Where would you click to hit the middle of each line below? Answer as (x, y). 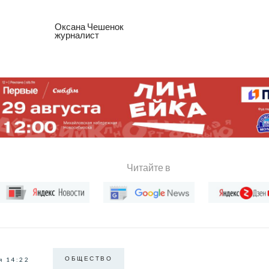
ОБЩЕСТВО (89, 258)
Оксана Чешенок (89, 26)
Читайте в (149, 168)
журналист (77, 35)
